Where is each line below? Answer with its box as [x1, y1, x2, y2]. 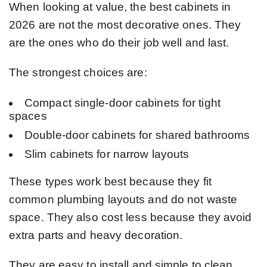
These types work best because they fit [9, 175, 212, 188]
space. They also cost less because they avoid [9, 210, 252, 223]
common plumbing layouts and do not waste [9, 193, 238, 206]
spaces [9, 109, 47, 122]
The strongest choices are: [9, 66, 147, 79]
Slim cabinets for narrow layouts [24, 147, 190, 160]
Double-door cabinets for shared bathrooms [24, 128, 250, 141]
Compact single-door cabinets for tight [24, 96, 221, 109]
